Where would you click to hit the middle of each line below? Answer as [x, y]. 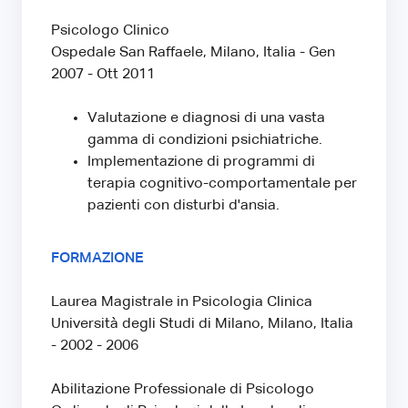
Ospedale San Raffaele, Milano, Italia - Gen [193, 52]
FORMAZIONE [97, 258]
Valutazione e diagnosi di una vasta [206, 118]
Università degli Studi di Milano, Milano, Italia [202, 324]
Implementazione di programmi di [201, 162]
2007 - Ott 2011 [103, 74]
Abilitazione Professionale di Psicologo [183, 389]
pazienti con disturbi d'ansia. [184, 205]
